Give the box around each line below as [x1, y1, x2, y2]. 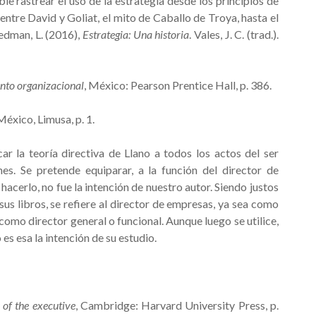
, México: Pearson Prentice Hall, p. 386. [84, 78, 272, 92]
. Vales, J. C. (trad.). [189, 28, 279, 41]
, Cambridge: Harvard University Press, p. [75, 298, 279, 312]
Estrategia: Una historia [83, 28, 190, 41]
